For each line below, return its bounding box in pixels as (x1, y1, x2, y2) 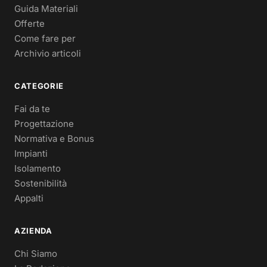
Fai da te (14, 103, 50, 114)
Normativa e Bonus (14, 132, 94, 144)
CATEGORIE (14, 80, 64, 91)
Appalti (14, 192, 44, 204)
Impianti (14, 147, 48, 159)
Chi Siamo (14, 247, 57, 259)
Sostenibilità (14, 177, 67, 189)
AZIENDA (14, 225, 52, 235)
